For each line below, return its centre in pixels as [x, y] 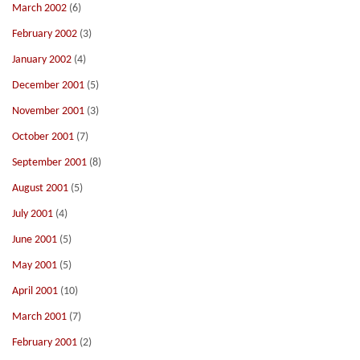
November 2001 [48, 111]
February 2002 [45, 34]
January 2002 [42, 60]
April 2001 [35, 291]
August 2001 [40, 188]
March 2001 [39, 317]
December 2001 [48, 86]
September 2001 [49, 163]
